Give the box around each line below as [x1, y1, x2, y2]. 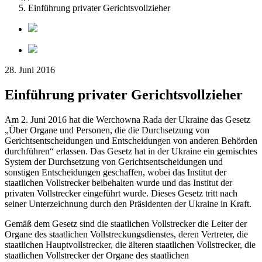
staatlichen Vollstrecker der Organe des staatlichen [5, 250, 189, 260]
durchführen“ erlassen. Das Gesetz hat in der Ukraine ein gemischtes [5, 146, 257, 156]
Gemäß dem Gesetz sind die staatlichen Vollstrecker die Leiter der [5, 218, 247, 229]
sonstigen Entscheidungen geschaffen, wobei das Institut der [5, 167, 226, 177]
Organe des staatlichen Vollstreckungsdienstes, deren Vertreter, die [5, 229, 248, 239]
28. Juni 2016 [5, 65, 55, 75]
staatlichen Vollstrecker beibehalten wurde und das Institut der [5, 177, 232, 188]
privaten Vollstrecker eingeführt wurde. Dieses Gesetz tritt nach [5, 188, 237, 198]
